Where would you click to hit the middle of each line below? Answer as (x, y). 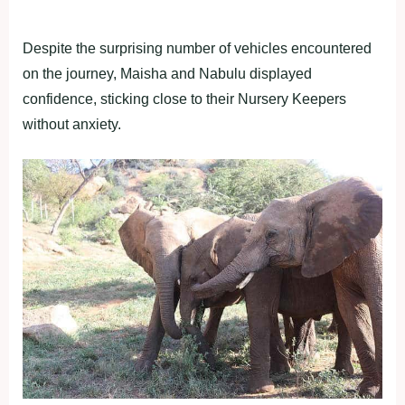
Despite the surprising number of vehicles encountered (197, 48)
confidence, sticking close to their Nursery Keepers (184, 99)
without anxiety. (72, 124)
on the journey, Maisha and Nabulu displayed (167, 73)
